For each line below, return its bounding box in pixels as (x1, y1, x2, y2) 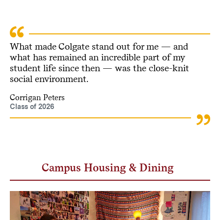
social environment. (9, 73, 88, 84)
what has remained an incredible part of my (9, 51, 185, 63)
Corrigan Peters (9, 92, 65, 102)
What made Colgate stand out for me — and (9, 40, 188, 52)
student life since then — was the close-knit (9, 62, 189, 74)
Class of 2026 (9, 102, 54, 110)
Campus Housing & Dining (42, 161, 173, 174)
